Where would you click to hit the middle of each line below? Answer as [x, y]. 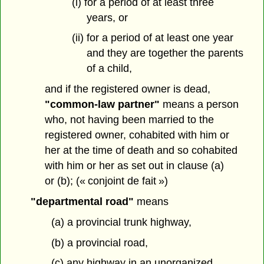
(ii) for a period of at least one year [153, 38]
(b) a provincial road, [99, 242]
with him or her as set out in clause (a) [135, 166]
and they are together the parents [165, 53]
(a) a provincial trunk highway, [121, 222]
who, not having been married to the [130, 120]
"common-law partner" [103, 105]
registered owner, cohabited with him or [137, 135]
